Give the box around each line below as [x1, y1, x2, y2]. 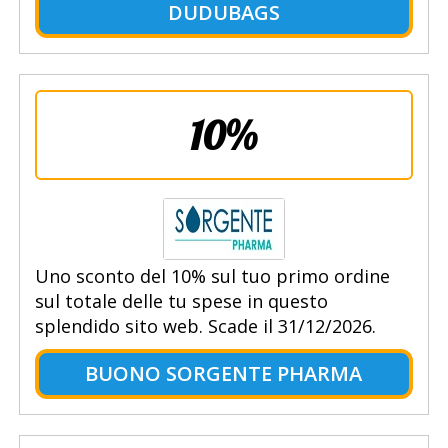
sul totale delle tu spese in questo [34, 289, 328, 314]
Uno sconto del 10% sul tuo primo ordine [34, 264, 390, 289]
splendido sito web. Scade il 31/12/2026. [34, 314, 376, 339]
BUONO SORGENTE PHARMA [85, 360, 363, 388]
